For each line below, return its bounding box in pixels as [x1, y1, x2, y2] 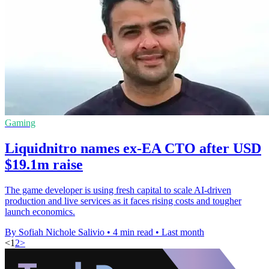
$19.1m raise [5, 156, 83, 172]
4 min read [113, 226, 153, 237]
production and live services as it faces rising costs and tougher [5, 195, 241, 206]
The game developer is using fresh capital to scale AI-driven [5, 184, 231, 195]
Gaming [5, 118, 35, 128]
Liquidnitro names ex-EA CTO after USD [5, 140, 261, 156]
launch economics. [5, 206, 75, 217]
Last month [162, 226, 204, 237]
